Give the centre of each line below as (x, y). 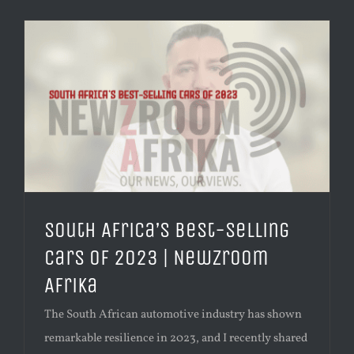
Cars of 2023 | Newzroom (156, 258)
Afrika (71, 286)
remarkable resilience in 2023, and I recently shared (176, 339)
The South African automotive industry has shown (173, 315)
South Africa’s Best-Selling (167, 230)
